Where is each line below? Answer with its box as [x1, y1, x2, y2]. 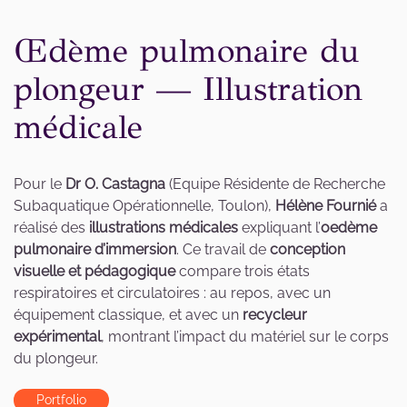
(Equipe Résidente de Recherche [165, 175, 385, 194]
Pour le [14, 175, 65, 194]
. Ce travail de [176, 241, 270, 259]
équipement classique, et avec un [14, 306, 243, 324]
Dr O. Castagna [65, 175, 165, 194]
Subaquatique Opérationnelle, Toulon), [14, 197, 275, 215]
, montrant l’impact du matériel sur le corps [101, 328, 389, 346]
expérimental [14, 328, 101, 346]
